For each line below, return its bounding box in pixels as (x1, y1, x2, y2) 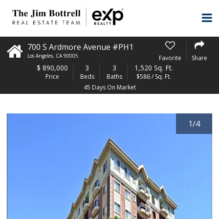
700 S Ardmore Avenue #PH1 (27, 42, 134, 52)
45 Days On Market (83, 83, 136, 91)
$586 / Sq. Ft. (136, 72, 171, 81)
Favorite (158, 53, 181, 62)
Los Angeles (27, 52, 53, 59)
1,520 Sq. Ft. (134, 63, 173, 72)
